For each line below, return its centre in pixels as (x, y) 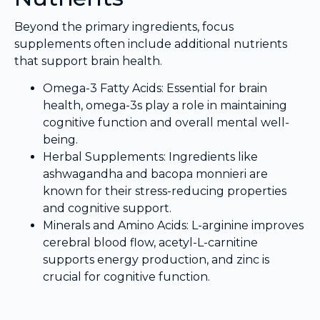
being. (60, 140)
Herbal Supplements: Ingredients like (150, 157)
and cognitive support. (107, 209)
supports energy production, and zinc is (156, 260)
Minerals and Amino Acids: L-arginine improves (173, 226)
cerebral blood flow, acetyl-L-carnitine (150, 243)
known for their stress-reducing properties (165, 191)
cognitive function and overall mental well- (166, 123)
